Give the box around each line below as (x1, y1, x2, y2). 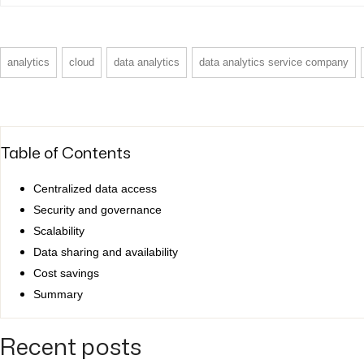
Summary (33, 288, 83, 301)
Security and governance (33, 203, 162, 217)
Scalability (33, 224, 84, 238)
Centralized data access (33, 182, 157, 196)
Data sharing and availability (33, 245, 178, 259)
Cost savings (33, 266, 99, 280)
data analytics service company (199, 55, 349, 68)
